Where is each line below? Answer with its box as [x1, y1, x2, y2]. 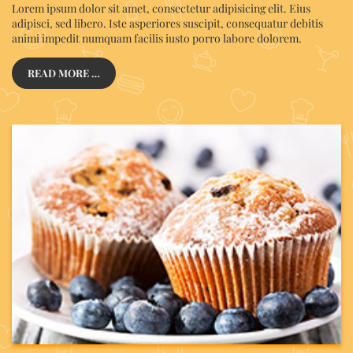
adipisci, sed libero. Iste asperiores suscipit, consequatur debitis [12, 15, 323, 31]
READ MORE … [28, 65, 100, 80]
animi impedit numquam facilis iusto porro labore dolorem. [12, 30, 302, 46]
